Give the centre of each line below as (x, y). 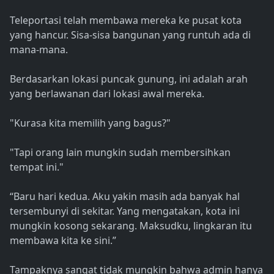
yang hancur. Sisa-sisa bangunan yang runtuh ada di (130, 35)
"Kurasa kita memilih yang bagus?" (90, 123)
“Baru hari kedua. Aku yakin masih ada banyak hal (125, 197)
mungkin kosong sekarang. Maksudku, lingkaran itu (131, 226)
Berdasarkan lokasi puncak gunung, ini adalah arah (129, 79)
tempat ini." (37, 167)
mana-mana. (39, 50)
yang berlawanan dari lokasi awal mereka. (107, 94)
